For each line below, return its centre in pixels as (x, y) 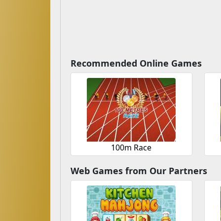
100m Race (131, 147)
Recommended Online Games (136, 63)
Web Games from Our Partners (139, 171)
